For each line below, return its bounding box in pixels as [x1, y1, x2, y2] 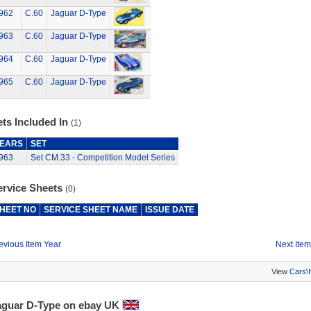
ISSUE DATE [144, 205, 194, 215]
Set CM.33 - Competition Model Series [30, 153, 175, 162]
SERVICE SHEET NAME [43, 205, 137, 215]
